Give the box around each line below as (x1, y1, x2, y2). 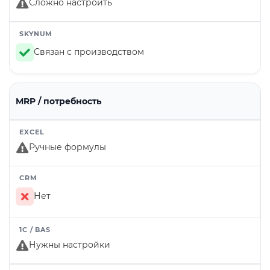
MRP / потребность (16, 96, 101, 107)
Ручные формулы (29, 142, 106, 153)
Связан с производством (34, 46, 144, 58)
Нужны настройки (29, 239, 110, 251)
